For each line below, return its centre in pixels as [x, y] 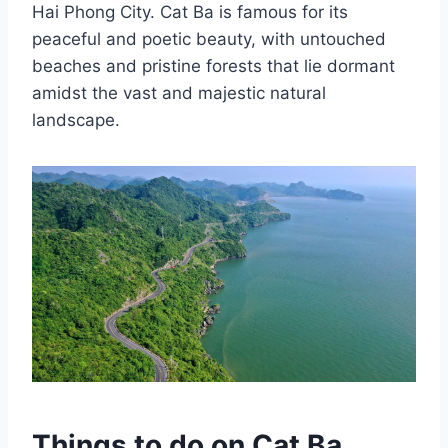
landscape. [76, 119]
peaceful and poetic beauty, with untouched [209, 38]
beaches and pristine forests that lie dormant [213, 65]
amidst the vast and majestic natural [179, 92]
